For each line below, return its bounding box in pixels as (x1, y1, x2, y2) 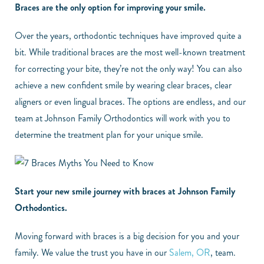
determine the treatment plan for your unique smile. (15, 128, 203, 142)
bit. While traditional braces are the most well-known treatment (15, 45, 245, 60)
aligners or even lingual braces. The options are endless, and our (15, 95, 246, 109)
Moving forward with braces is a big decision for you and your (15, 229, 239, 243)
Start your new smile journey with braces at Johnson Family (15, 184, 235, 199)
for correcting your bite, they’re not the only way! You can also (15, 62, 242, 76)
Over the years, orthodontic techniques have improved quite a (15, 29, 242, 43)
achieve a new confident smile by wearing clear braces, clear (15, 78, 232, 93)
